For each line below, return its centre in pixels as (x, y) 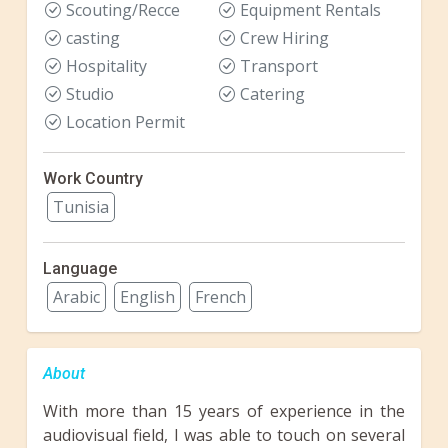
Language (80, 268)
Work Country (93, 178)
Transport (279, 65)
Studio (90, 93)
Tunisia (81, 206)
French (220, 296)
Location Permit (125, 121)
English (147, 296)
